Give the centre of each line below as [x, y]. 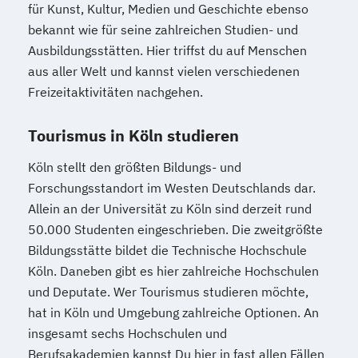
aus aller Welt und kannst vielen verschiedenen [164, 71]
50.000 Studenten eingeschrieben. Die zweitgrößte [175, 229]
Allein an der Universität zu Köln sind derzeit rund [170, 208]
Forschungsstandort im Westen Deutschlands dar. [172, 187]
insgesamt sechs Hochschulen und [127, 333]
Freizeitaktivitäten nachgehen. [115, 91]
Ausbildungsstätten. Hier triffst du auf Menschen [167, 50]
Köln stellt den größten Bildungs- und [135, 167]
